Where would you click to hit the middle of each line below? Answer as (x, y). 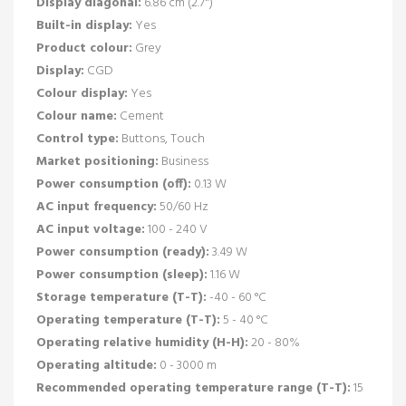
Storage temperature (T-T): (121, 297)
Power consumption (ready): (123, 252)
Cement (140, 116)
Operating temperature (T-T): (128, 320)
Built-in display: (84, 25)
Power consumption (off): (114, 184)
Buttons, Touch (162, 139)
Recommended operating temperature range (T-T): (193, 388)
